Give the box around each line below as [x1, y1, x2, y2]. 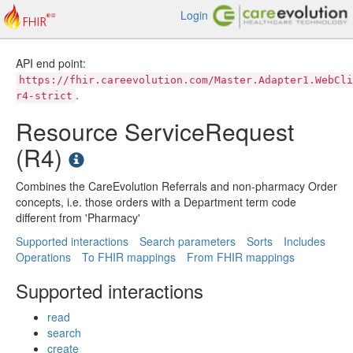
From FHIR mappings [187, 249, 295, 265]
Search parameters [139, 233, 236, 249]
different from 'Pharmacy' [16, 210, 140, 225]
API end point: [16, 55, 86, 71]
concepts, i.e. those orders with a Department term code [16, 194, 296, 210]
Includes [284, 233, 325, 249]
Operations [16, 249, 71, 265]
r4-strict [16, 90, 72, 102]
